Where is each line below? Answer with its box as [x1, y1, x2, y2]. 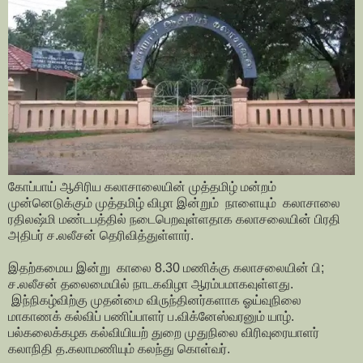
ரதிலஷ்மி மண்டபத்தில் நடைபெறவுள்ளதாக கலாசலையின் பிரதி [8, 212, 340, 227]
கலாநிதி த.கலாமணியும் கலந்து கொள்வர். [8, 342, 233, 357]
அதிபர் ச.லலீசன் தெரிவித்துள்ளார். [8, 228, 194, 243]
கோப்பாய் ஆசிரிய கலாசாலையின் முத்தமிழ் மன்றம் [8, 180, 276, 194]
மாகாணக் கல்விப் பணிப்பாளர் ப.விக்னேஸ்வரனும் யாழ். [8, 310, 294, 324]
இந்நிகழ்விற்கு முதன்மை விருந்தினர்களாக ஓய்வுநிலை [8, 293, 301, 308]
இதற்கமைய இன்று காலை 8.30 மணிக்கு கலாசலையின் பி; [8, 261, 324, 275]
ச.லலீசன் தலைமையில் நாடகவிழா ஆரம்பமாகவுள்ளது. [8, 277, 293, 292]
